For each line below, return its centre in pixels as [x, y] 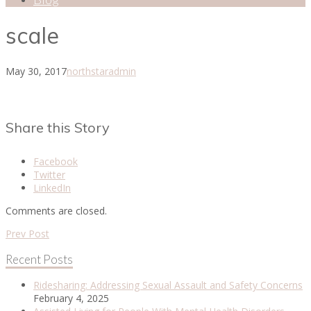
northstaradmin [101, 71]
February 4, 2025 [71, 299]
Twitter [49, 175]
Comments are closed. [56, 211]
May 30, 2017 [36, 71]
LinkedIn [52, 188]
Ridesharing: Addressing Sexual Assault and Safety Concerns [168, 285]
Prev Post [27, 234]
